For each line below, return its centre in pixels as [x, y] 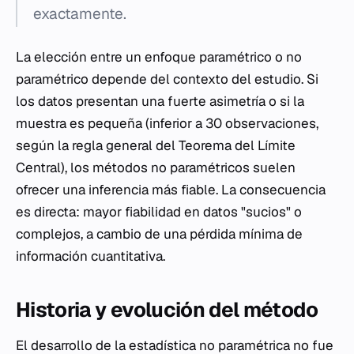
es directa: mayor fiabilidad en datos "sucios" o [159, 212]
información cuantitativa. [90, 256]
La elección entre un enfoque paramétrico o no [159, 57]
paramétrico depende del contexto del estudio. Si [167, 79]
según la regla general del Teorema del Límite [156, 146]
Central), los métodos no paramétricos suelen [156, 168]
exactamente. [80, 14]
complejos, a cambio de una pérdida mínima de [159, 234]
